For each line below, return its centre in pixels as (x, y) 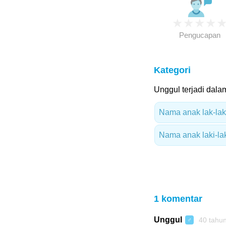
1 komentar (178, 199)
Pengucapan (200, 35)
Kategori (172, 70)
